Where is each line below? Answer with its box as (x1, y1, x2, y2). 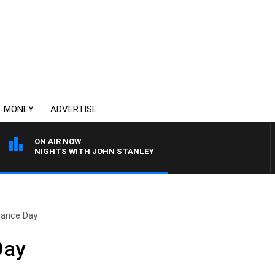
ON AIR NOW (34, 137, 81, 146)
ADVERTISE (50, 104, 97, 115)
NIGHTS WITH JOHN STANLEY (34, 147, 154, 156)
